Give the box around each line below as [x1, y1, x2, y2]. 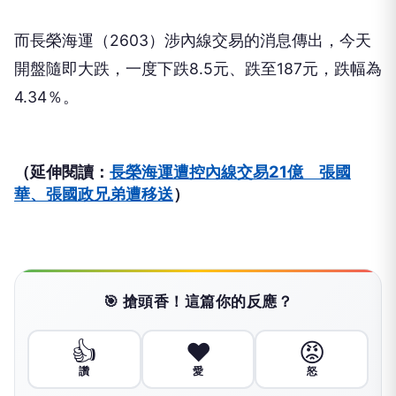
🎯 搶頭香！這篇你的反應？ [103, 292, 293, 310]
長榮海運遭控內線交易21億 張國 [110, 161, 351, 181]
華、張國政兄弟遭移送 [14, 183, 173, 203]
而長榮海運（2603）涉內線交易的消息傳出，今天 [14, 30, 371, 49]
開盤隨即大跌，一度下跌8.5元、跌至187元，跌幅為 [14, 58, 382, 78]
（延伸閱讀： [14, 161, 110, 181]
